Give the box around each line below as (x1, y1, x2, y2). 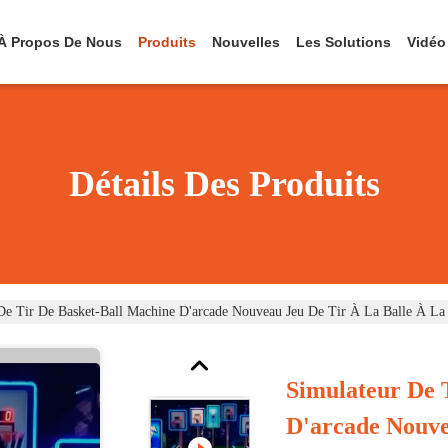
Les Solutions (296, 34, 391, 50)
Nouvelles (212, 34, 280, 50)
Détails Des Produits (68, 164, 380, 204)
